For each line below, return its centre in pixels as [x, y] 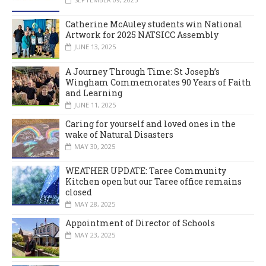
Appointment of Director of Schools [140, 223]
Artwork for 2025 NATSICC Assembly [142, 35]
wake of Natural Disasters [119, 134]
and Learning [94, 93]
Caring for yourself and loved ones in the [151, 123]
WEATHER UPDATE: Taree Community [146, 171]
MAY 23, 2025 [95, 235]
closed [79, 192]
